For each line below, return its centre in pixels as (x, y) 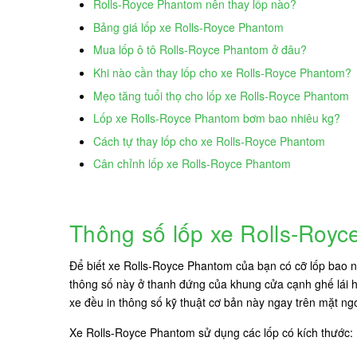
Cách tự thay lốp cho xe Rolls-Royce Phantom (209, 141)
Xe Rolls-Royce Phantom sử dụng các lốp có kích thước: (211, 333)
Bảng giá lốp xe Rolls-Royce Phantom (188, 27)
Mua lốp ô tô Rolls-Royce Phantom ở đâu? (200, 50)
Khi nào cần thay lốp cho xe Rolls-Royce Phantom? (222, 72)
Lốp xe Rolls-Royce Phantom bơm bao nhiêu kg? (217, 118)
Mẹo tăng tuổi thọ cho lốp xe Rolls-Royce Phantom (223, 95)
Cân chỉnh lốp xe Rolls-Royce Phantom (192, 164)
